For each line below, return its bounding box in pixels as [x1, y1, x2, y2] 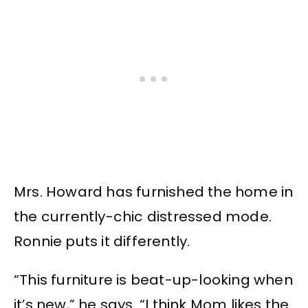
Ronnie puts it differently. [14, 232, 190, 252]
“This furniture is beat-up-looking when [14, 270, 293, 290]
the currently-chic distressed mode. [14, 207, 272, 227]
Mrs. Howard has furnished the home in [14, 182, 294, 202]
